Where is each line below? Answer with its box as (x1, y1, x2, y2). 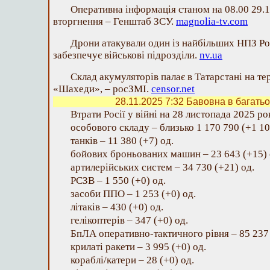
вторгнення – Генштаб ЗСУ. (53, 16, 176, 27)
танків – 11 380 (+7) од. (71, 135, 174, 146)
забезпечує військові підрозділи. (53, 49, 199, 61)
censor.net (151, 83, 195, 95)
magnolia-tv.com (176, 16, 248, 27)
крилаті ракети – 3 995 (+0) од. (71, 241, 206, 253)
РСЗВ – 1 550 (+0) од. (71, 175, 166, 186)
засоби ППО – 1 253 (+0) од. (71, 188, 196, 199)
